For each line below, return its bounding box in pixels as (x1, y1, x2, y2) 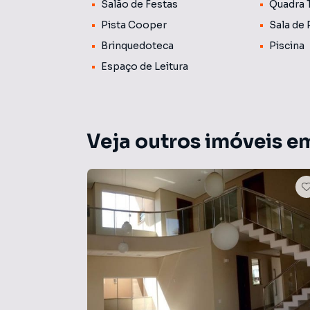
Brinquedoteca (101, 39, 174, 52)
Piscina (269, 39, 305, 52)
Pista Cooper (101, 19, 167, 31)
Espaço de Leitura (101, 60, 188, 73)
